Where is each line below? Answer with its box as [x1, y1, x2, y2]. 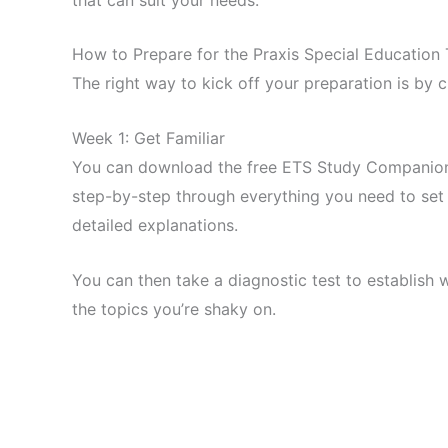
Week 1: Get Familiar [72, 127, 225, 148]
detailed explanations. [72, 214, 238, 235]
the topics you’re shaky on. [72, 298, 276, 319]
